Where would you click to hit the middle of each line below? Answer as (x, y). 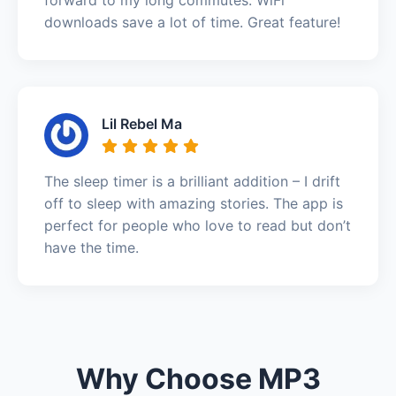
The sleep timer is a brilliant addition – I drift (192, 181)
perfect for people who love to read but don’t (198, 225)
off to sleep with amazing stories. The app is (194, 203)
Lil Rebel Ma (142, 123)
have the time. (91, 247)
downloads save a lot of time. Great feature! (192, 22)
